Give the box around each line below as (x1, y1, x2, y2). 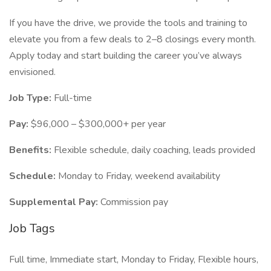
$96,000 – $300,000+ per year (31, 117, 166, 131)
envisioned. (9, 65, 56, 79)
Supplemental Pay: (9, 195, 100, 209)
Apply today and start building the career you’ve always (9, 49, 242, 62)
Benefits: (9, 143, 54, 157)
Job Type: (9, 91, 54, 105)
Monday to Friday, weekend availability (58, 169, 220, 183)
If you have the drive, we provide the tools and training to (9, 16, 247, 30)
